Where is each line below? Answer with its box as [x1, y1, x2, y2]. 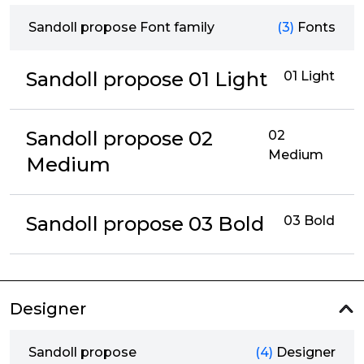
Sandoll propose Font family [28, 19, 214, 35]
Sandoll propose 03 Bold [26, 212, 264, 236]
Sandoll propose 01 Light [26, 67, 267, 91]
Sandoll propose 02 [26, 127, 213, 150]
